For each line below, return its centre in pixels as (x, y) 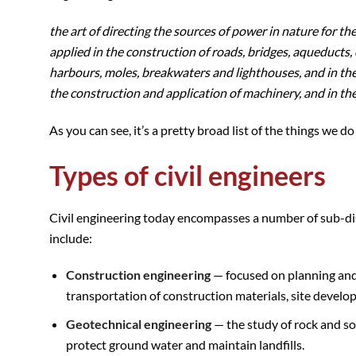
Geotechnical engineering (139, 324)
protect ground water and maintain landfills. (185, 345)
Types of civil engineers (188, 175)
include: (71, 238)
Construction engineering (139, 275)
